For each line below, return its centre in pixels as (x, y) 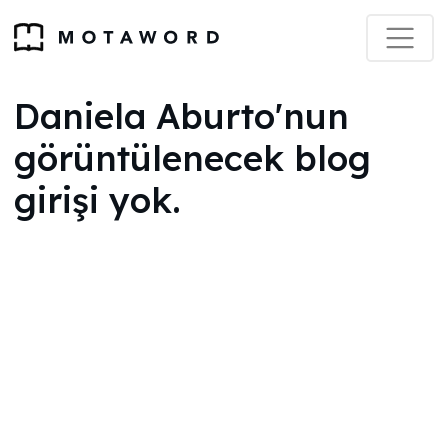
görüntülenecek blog (192, 158)
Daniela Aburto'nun (181, 116)
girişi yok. (97, 200)
